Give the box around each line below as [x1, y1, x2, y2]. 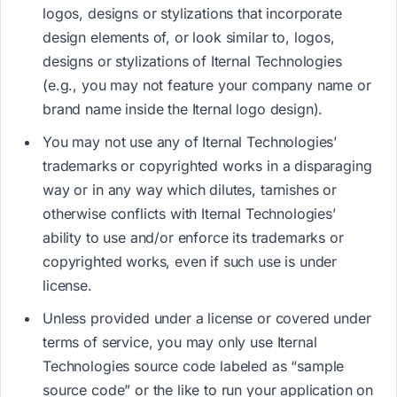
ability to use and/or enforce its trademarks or [43, 229, 344, 247]
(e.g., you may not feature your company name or [43, 76, 371, 95]
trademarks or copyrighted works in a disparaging [43, 157, 372, 175]
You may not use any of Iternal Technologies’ [43, 133, 338, 152]
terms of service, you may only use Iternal [43, 333, 317, 352]
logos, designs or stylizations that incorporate [43, 4, 342, 23]
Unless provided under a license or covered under [43, 309, 371, 328]
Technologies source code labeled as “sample [43, 357, 345, 376]
